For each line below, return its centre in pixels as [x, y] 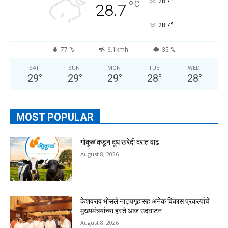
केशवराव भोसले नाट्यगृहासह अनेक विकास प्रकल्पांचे [145, 201]
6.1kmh [118, 50]
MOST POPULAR [55, 117]
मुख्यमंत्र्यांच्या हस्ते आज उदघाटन [121, 211]
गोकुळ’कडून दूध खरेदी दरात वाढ [120, 142]
